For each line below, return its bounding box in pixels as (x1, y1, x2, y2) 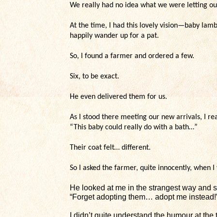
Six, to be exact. (70, 73, 119, 80)
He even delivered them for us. (70, 93, 167, 101)
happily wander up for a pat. (70, 32, 159, 40)
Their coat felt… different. (70, 144, 151, 152)
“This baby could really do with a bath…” (70, 124, 198, 131)
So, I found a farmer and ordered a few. (70, 52, 194, 60)
